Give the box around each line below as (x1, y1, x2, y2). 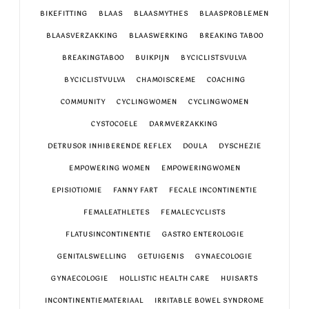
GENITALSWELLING (57, 252, 127, 263)
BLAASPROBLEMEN (199, 9, 269, 20)
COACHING (206, 75, 246, 86)
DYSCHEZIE (219, 141, 261, 152)
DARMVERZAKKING (149, 119, 218, 130)
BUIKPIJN (135, 53, 170, 64)
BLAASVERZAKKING (46, 31, 118, 42)
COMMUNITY (60, 97, 106, 108)
